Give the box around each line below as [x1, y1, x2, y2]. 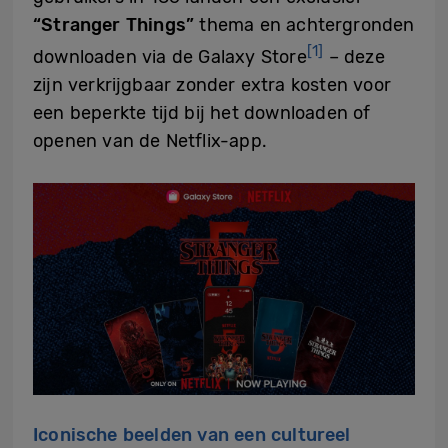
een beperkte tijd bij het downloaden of [33, 102, 371, 124]
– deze [323, 46, 385, 68]
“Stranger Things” [33, 14, 195, 36]
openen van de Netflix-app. [33, 130, 267, 152]
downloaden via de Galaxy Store [33, 46, 307, 68]
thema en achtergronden [194, 14, 415, 36]
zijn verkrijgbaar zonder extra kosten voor [33, 74, 391, 96]
